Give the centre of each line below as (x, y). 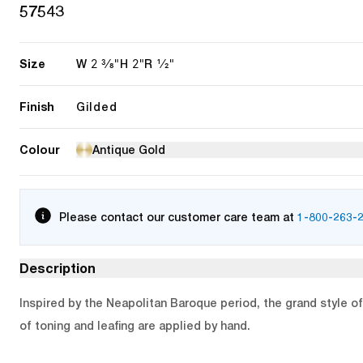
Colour (40, 149)
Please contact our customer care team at (177, 217)
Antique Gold (129, 150)
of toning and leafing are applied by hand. (135, 326)
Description (58, 268)
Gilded (97, 107)
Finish (37, 107)
